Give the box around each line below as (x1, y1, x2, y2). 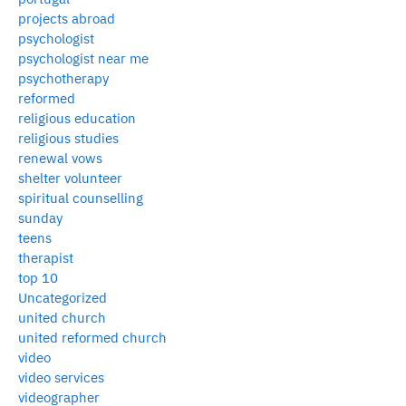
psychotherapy (18, 69, 109, 87)
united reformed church (18, 328, 167, 346)
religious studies (18, 129, 119, 147)
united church (18, 308, 106, 326)
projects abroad (18, 9, 115, 27)
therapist (18, 248, 73, 266)
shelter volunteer (18, 169, 122, 187)
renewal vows (18, 149, 102, 167)
